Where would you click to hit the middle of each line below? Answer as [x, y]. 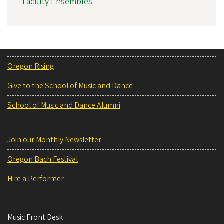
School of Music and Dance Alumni [64, 105]
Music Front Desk [35, 217]
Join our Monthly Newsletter [54, 140]
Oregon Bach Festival [43, 159]
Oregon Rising [31, 66]
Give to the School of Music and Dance [70, 86]
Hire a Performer [36, 179]
